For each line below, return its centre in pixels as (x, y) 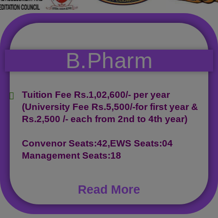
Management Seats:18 (72, 155)
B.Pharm (109, 60)
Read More (109, 189)
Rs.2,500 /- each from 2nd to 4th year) (105, 119)
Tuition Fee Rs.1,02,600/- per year (96, 94)
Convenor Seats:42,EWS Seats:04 (97, 143)
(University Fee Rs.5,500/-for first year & (110, 107)
